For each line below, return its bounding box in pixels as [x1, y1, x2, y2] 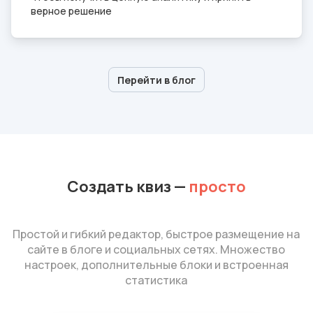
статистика [125, 272, 188, 288]
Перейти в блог [117, 73, 196, 87]
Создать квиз [66, 176, 171, 197]
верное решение [31, 4, 112, 17]
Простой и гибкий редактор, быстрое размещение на [13, 226, 300, 242]
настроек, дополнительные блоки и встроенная [24, 257, 289, 272]
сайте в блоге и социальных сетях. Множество [27, 242, 286, 257]
